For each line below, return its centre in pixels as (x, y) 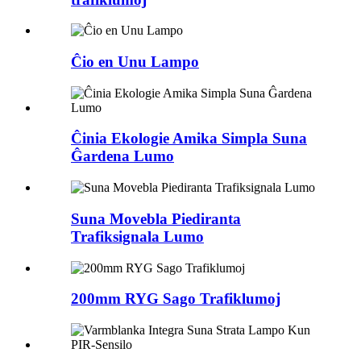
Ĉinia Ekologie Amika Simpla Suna (189, 139)
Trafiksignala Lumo (137, 236)
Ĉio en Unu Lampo (135, 62)
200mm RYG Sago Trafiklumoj (176, 299)
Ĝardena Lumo (122, 156)
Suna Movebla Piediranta (156, 218)
